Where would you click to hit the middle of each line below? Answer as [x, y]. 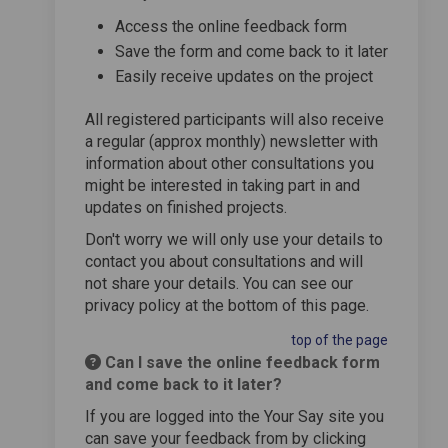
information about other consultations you [229, 163]
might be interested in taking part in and [222, 185]
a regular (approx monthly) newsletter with [231, 141]
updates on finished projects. [186, 207]
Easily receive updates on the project [244, 76]
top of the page [339, 339]
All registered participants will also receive [234, 119]
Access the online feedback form [231, 26]
